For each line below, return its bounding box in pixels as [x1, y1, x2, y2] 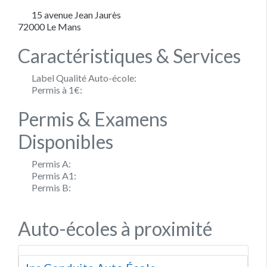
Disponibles [18, 129, 113, 153]
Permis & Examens [18, 107, 167, 131]
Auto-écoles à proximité [18, 216, 212, 240]
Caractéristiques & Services [18, 44, 241, 67]
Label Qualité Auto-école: [32, 72, 136, 83]
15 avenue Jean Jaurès [32, 8, 121, 20]
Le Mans [46, 20, 81, 32]
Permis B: [32, 181, 71, 193]
